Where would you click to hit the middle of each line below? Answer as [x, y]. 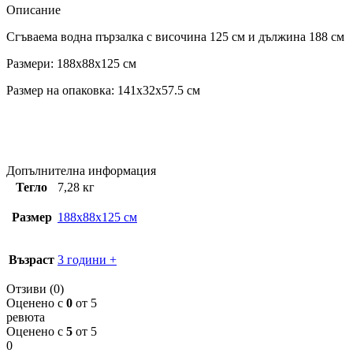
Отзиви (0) [35, 288]
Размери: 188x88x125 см [71, 63]
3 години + [87, 259]
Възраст [32, 259]
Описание [33, 9]
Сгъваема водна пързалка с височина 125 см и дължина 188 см [175, 36]
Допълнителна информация [81, 170]
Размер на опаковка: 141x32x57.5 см [103, 90]
